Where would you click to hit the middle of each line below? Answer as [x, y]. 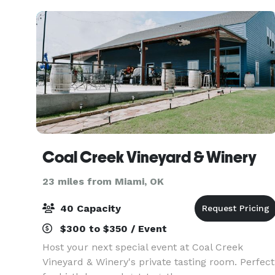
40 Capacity [89, 208]
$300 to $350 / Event [112, 229]
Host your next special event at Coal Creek [143, 247]
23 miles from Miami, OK [103, 181]
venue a [61, 11]
